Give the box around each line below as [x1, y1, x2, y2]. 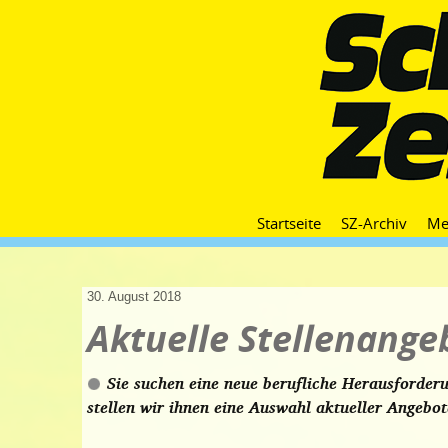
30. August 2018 [87, 289, 181, 304]
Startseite [257, 213, 321, 233]
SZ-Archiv [341, 213, 407, 233]
